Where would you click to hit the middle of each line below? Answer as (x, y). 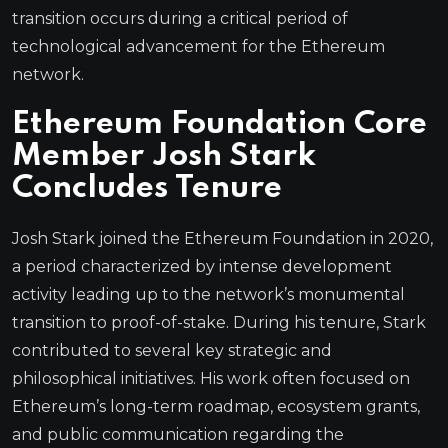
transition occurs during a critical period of (180, 18)
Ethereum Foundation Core (219, 124)
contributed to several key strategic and (172, 350)
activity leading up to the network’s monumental (208, 294)
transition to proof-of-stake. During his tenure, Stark (219, 322)
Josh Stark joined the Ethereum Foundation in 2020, (222, 238)
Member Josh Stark (164, 156)
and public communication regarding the (178, 434)
